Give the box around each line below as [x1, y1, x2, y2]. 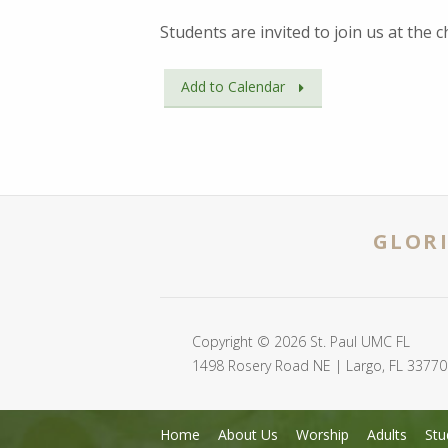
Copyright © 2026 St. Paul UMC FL [192, 332, 410, 351]
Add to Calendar [181, 76, 285, 96]
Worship [296, 425, 349, 444]
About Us [218, 425, 278, 444]
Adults [367, 425, 407, 444]
